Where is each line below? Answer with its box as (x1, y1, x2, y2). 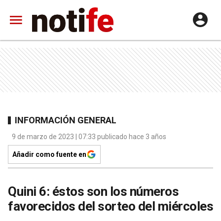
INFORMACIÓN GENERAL (15, 114, 116, 125)
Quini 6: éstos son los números (8, 184, 179, 199)
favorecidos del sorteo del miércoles (8, 199, 213, 214)
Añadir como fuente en (12, 150, 86, 158)
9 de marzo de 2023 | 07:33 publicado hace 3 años (12, 133, 166, 141)
